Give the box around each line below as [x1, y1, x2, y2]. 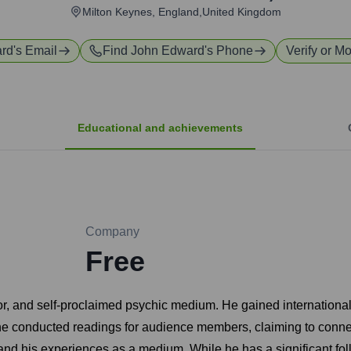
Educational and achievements [78, 121, 243, 135]
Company [85, 225, 139, 239]
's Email [13, 44, 57, 58]
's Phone [204, 44, 253, 58]
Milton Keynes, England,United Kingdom [82, 5, 281, 19]
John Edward [131, 44, 204, 58]
